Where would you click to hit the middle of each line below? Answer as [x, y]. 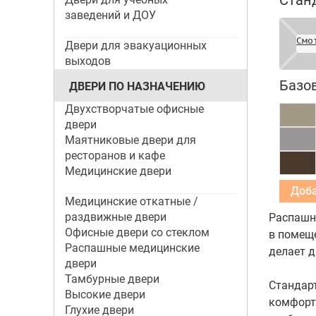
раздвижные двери [115, 217]
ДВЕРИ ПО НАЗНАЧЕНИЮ [137, 86]
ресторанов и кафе [115, 156]
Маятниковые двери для [130, 140]
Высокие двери [105, 294]
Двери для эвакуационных [135, 45]
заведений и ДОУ [110, 15]
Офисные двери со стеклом [137, 232]
